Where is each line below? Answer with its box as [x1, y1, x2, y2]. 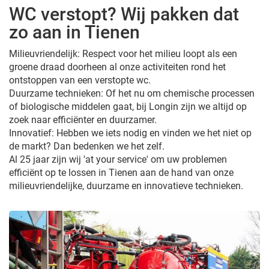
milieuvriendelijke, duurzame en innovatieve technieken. [9, 180, 243, 192]
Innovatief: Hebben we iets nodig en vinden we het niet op [9, 127, 252, 139]
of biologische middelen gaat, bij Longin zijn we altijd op [9, 100, 247, 112]
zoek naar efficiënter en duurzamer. [9, 113, 157, 125]
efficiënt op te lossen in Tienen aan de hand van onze [9, 166, 234, 178]
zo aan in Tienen [9, 21, 140, 43]
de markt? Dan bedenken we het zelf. [9, 140, 165, 152]
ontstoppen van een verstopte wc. [9, 74, 151, 86]
